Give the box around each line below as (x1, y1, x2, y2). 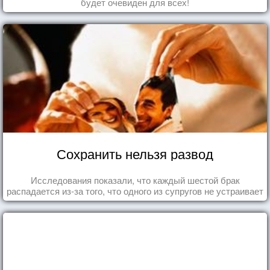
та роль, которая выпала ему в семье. (56, 195, 214, 208)
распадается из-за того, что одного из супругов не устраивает (7, 184, 263, 197)
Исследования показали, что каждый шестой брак (30, 173, 240, 186)
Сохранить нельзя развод (57, 143, 213, 163)
